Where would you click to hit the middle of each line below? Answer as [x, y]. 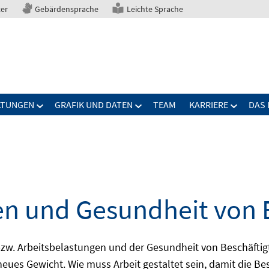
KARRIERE [209, 104]
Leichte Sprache [155, 9]
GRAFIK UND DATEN [94, 104]
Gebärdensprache [67, 9]
